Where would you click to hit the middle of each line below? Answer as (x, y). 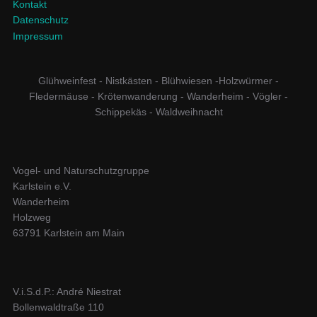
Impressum (38, 36)
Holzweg (31, 217)
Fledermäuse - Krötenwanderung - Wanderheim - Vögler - (158, 96)
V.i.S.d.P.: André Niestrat (67, 292)
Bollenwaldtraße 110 (58, 307)
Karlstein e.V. (42, 186)
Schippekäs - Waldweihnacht (158, 112)
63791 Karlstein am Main (68, 233)
